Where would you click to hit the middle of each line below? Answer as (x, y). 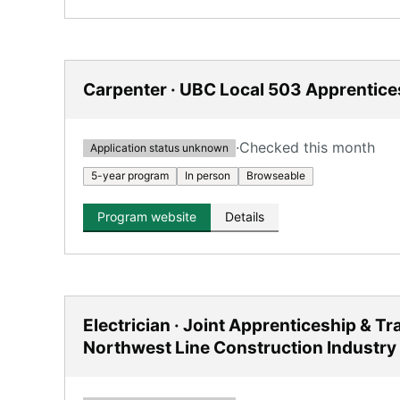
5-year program (130, 175)
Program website (147, 217)
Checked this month (307, 147)
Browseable (276, 175)
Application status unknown (159, 147)
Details (245, 217)
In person (208, 175)
